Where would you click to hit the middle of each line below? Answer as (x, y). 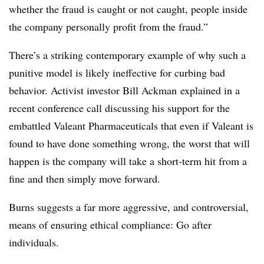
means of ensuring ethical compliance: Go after (110, 225)
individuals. (34, 242)
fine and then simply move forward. (85, 179)
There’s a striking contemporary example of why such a (127, 55)
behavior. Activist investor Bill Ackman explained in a (124, 90)
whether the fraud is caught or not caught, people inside (128, 9)
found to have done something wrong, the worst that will (129, 143)
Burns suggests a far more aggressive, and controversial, (129, 207)
